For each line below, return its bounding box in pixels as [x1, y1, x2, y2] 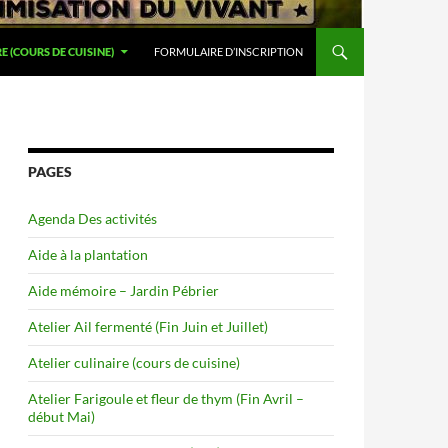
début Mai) [28, 408, 95, 425]
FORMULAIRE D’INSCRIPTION [154, 45, 303, 58]
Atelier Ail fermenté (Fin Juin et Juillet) [28, 318, 268, 335]
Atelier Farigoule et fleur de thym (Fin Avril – [28, 390, 304, 407]
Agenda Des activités [28, 210, 157, 227]
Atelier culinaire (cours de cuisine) [28, 354, 240, 371]
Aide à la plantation [28, 246, 148, 263]
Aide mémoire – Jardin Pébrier [28, 282, 219, 299]
